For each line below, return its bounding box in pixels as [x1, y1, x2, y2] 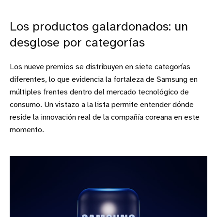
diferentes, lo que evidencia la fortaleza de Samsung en [10, 75, 198, 84]
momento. [10, 125, 44, 134]
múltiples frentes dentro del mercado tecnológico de [10, 88, 189, 96]
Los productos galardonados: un [10, 20, 188, 33]
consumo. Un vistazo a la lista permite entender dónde [10, 100, 194, 109]
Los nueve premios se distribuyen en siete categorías [10, 62, 190, 71]
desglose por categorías [10, 36, 145, 49]
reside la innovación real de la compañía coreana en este [10, 113, 200, 122]
